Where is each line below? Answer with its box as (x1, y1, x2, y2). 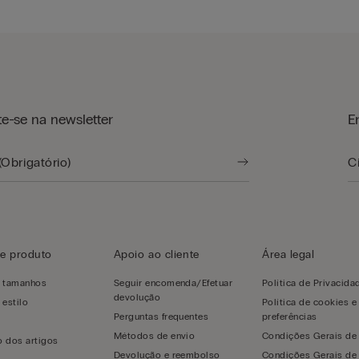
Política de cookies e (262, 296, 357, 308)
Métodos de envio (113, 330, 196, 341)
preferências (262, 311, 317, 322)
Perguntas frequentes (113, 311, 209, 322)
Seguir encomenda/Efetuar (113, 277, 233, 288)
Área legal (262, 248, 315, 261)
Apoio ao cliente (113, 248, 200, 261)
